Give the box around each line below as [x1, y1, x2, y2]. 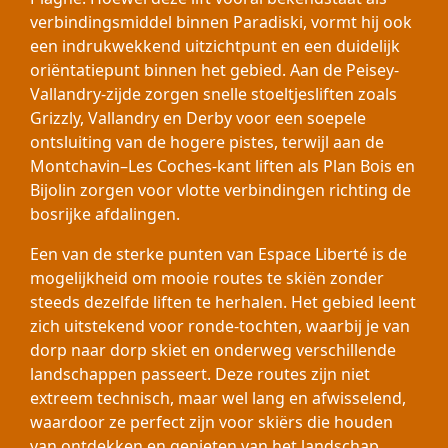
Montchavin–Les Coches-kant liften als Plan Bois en [30, 155, 415, 177]
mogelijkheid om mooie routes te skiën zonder [30, 267, 384, 289]
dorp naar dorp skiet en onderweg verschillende [30, 339, 396, 361]
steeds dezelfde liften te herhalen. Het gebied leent [30, 291, 416, 313]
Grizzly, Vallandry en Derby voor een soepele [30, 107, 366, 129]
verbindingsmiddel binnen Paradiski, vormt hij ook [30, 11, 412, 33]
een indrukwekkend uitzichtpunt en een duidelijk [30, 35, 400, 57]
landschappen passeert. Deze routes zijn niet [30, 363, 370, 385]
